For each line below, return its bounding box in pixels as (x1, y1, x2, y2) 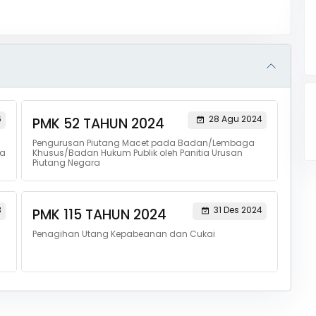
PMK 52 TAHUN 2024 (32, 114, 164, 133)
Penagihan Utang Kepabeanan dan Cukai (32, 228, 215, 240)
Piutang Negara (32, 157, 100, 169)
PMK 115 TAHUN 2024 (32, 205, 166, 224)
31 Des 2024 (213, 204, 262, 216)
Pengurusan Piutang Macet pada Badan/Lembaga (32, 137, 255, 149)
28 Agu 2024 (208, 113, 262, 125)
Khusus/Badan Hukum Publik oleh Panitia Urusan (32, 147, 243, 159)
